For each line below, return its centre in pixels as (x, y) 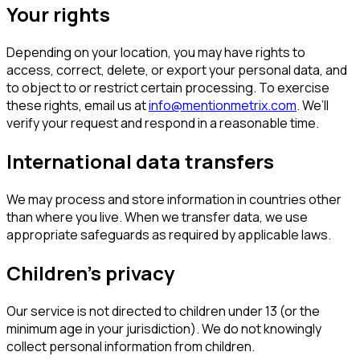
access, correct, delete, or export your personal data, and (177, 70)
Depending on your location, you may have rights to (156, 53)
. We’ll (313, 106)
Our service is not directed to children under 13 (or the (163, 311)
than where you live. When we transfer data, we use (157, 217)
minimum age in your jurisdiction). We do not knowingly (164, 328)
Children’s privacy (90, 273)
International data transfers (140, 162)
